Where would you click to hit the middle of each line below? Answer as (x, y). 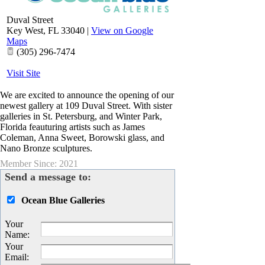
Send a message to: (48, 177)
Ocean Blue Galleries (63, 201)
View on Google (122, 31)
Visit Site (23, 73)
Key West (25, 31)
